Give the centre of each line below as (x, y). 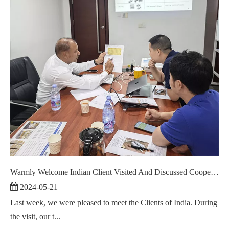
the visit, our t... (35, 217)
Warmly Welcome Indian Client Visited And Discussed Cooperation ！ (215, 172)
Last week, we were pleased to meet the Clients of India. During (114, 203)
